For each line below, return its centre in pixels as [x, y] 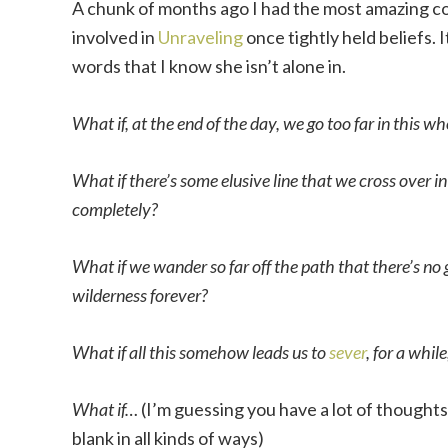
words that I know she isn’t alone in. [209, 66]
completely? [115, 209]
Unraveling [200, 37]
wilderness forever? [140, 295]
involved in [115, 37]
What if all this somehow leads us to [200, 352]
